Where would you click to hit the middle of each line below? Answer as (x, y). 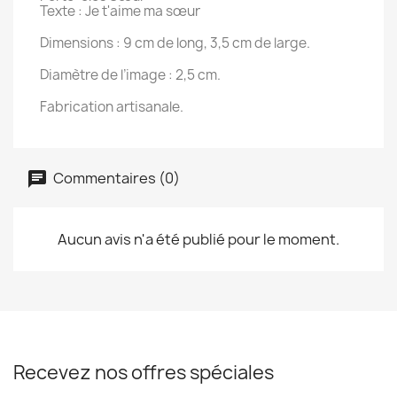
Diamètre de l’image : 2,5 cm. (130, 75)
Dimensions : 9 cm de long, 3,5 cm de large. (175, 43)
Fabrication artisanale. (112, 107)
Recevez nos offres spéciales (144, 373)
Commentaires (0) (115, 178)
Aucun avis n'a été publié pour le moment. (198, 239)
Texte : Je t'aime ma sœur (120, 11)
